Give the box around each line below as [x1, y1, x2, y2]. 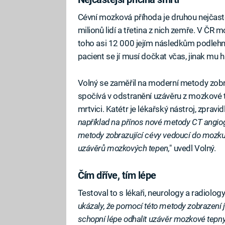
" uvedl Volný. [169, 143, 216, 153]
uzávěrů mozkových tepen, [77, 143, 170, 153]
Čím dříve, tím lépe [77, 169, 156, 181]
